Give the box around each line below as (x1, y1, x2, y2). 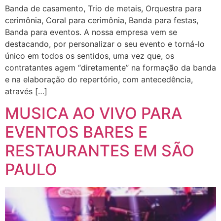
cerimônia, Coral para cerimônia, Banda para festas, (5, 15, 198, 25)
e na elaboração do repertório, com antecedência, (5, 74, 193, 84)
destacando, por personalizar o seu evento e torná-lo (5, 38, 205, 49)
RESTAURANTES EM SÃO (5, 141, 194, 161)
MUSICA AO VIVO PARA (5, 104, 182, 123)
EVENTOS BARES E (5, 122, 147, 142)
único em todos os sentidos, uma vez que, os (5, 50, 174, 61)
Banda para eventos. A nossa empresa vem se (5, 27, 177, 37)
